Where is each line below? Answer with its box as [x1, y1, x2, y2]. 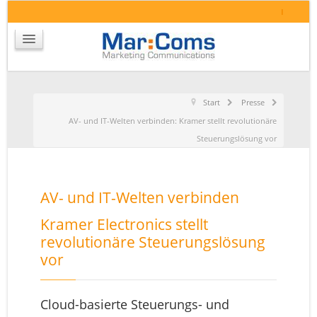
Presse [241, 97, 265, 108]
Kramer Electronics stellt [40, 214, 208, 234]
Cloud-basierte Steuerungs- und [40, 296, 229, 313]
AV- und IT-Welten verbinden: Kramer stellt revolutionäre [69, 115, 277, 126]
